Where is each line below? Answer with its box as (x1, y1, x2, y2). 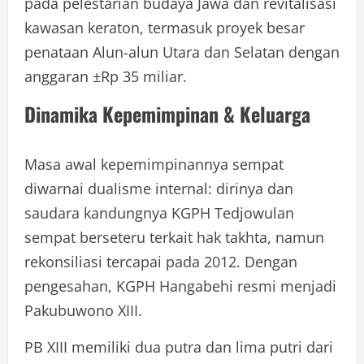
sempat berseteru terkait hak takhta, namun (24, 227, 324, 248)
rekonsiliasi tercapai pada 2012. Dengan (24, 252, 297, 272)
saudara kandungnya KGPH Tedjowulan (24, 203, 294, 223)
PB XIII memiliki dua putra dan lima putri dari (24, 337, 333, 357)
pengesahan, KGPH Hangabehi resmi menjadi (24, 276, 336, 297)
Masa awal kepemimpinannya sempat (24, 154, 284, 175)
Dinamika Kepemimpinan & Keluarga (24, 99, 310, 129)
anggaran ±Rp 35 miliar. (24, 67, 187, 87)
